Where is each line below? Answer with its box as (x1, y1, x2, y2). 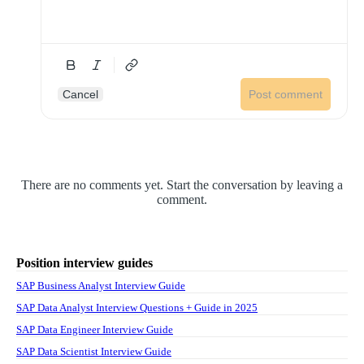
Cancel (63, 87, 98, 101)
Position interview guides (16, 255, 153, 270)
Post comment (249, 87, 323, 101)
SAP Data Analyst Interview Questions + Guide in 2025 (16, 301, 258, 314)
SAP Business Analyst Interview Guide (16, 279, 185, 292)
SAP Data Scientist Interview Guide (16, 344, 171, 357)
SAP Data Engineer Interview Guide (16, 323, 173, 336)
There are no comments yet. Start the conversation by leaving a (21, 177, 343, 192)
